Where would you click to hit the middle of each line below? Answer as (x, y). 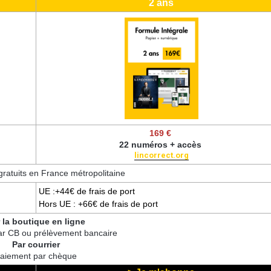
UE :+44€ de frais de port (88, 191)
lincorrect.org (161, 155)
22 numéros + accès (161, 144)
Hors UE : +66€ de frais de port (98, 204)
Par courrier (36, 244)
